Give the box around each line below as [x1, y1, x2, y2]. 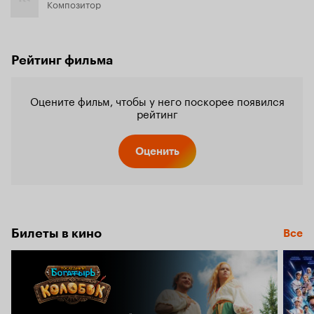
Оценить [135, 145, 179, 158]
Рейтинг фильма [11, 53, 113, 68]
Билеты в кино [11, 226, 102, 241]
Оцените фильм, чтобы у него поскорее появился [29, 92, 285, 109]
